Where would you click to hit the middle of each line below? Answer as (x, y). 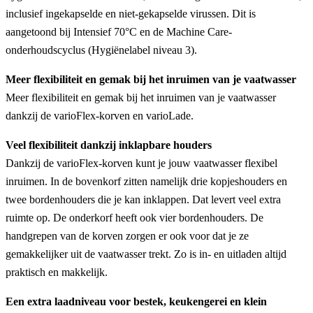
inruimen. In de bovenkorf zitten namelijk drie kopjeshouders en (146, 181)
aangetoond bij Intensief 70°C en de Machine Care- (119, 31)
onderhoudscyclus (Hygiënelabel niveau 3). (101, 50)
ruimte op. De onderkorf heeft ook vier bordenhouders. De (134, 217)
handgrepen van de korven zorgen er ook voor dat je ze (127, 235)
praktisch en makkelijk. (57, 272)
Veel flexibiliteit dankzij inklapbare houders (109, 145)
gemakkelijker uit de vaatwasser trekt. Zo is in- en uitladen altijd (146, 254)
